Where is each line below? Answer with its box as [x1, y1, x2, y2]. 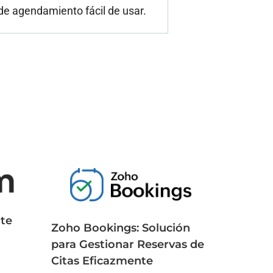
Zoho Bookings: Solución [51, 221, 190, 235]
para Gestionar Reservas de [51, 237, 204, 251]
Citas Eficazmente [51, 253, 153, 268]
